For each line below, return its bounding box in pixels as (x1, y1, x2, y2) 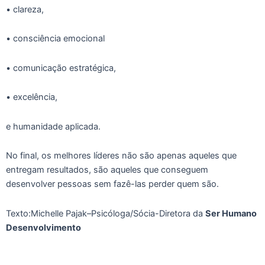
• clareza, (6, 4, 44, 15)
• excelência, (6, 92, 57, 103)
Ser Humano (205, 208, 257, 219)
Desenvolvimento (6, 222, 81, 233)
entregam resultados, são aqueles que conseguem (6, 164, 208, 176)
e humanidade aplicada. (6, 121, 101, 132)
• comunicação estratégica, (6, 62, 116, 73)
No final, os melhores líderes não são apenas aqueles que (6, 150, 237, 161)
